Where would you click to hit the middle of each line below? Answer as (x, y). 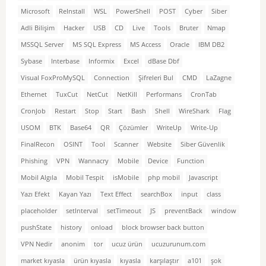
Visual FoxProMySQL (53, 78)
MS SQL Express (97, 45)
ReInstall (72, 12)
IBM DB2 (211, 45)
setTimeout (124, 211)
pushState (36, 228)
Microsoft (35, 12)
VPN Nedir (37, 244)
